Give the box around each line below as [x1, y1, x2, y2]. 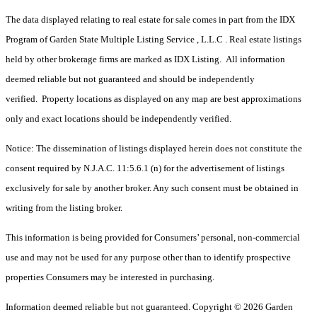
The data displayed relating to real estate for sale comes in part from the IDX [6, 14, 295, 25]
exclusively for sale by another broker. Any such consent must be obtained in [6, 183, 299, 194]
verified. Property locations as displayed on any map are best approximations [6, 93, 301, 105]
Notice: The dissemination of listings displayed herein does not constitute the [6, 143, 302, 154]
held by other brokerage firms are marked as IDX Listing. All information [6, 54, 285, 65]
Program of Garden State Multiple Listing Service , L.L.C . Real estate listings [6, 34, 301, 45]
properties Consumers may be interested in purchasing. [6, 272, 217, 283]
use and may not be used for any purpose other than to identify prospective [6, 252, 291, 263]
